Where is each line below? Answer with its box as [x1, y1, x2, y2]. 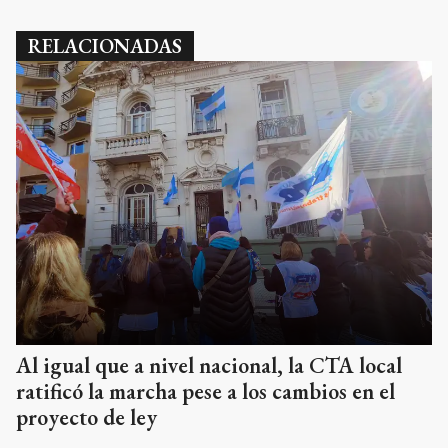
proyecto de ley [16, 403, 157, 433]
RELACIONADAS [28, 33, 182, 60]
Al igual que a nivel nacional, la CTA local [16, 351, 402, 381]
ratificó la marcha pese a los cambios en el [16, 377, 395, 407]
